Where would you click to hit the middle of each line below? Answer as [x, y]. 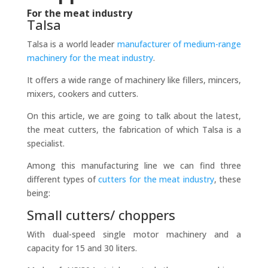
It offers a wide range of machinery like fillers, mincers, [134, 80]
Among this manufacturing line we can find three [134, 165]
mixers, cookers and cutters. [82, 93]
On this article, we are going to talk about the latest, [134, 115]
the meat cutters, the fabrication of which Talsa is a [134, 129]
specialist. [45, 143]
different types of [63, 179]
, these [228, 179]
